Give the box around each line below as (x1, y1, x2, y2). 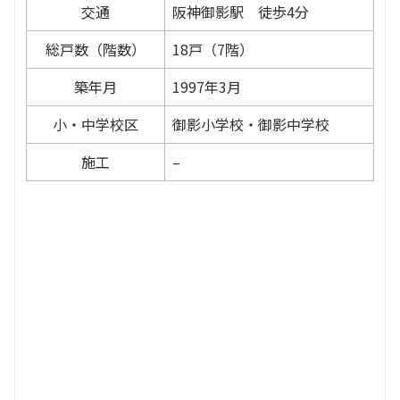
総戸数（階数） (46, 37, 146, 60)
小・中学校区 (53, 112, 138, 135)
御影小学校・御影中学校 (172, 112, 329, 135)
